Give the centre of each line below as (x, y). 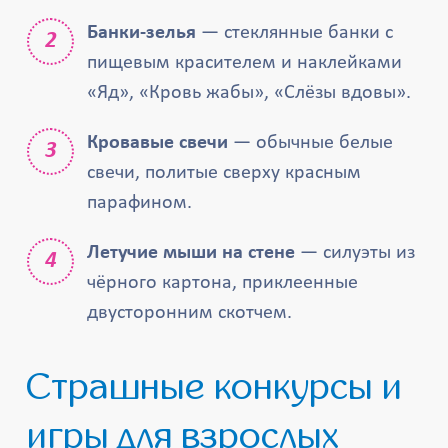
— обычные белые (311, 143)
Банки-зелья (142, 33)
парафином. (140, 203)
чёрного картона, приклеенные (223, 283)
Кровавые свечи (158, 143)
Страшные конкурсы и (39, 387)
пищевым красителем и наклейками (245, 63)
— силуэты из (355, 253)
